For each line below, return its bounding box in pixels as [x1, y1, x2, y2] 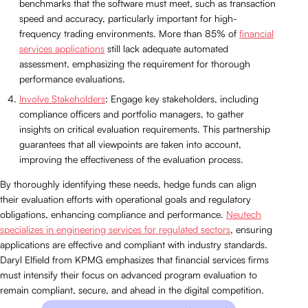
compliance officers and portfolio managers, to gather [19, 107, 244, 120]
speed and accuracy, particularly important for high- [19, 12, 237, 24]
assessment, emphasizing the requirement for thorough [19, 57, 250, 69]
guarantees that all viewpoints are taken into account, [19, 137, 241, 150]
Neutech [226, 208, 261, 220]
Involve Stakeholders [19, 92, 105, 104]
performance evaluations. [19, 72, 125, 85]
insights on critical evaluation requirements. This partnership [19, 122, 270, 135]
